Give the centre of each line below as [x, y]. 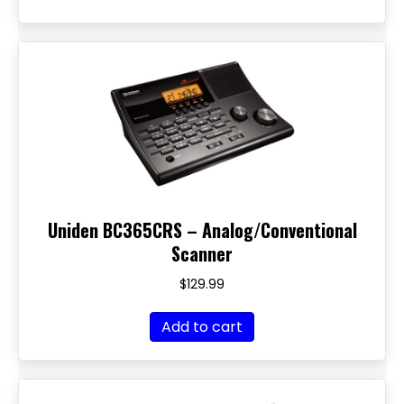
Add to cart [202, 327]
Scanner [202, 253]
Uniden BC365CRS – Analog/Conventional [202, 230]
